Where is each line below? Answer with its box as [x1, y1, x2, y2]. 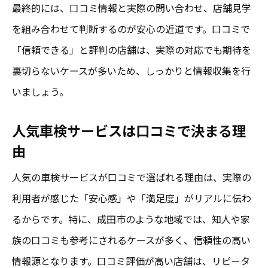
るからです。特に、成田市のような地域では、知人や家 [12, 211, 250, 226]
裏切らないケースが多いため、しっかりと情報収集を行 [12, 63, 251, 78]
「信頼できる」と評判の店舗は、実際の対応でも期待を [12, 42, 251, 57]
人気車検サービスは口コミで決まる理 [12, 120, 246, 141]
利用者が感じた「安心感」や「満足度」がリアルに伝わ [12, 190, 251, 205]
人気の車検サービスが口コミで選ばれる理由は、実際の [12, 169, 251, 184]
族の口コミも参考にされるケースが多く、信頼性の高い [12, 232, 251, 247]
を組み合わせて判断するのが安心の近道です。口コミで [12, 21, 250, 36]
